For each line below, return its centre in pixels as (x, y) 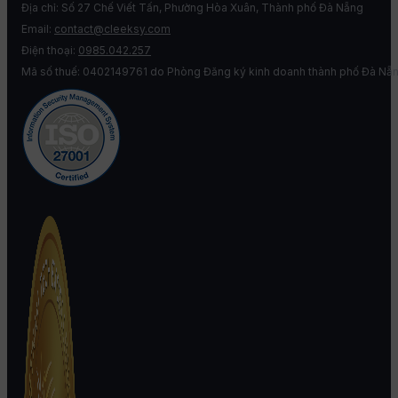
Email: (38, 29)
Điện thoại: (50, 51)
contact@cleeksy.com (112, 29)
